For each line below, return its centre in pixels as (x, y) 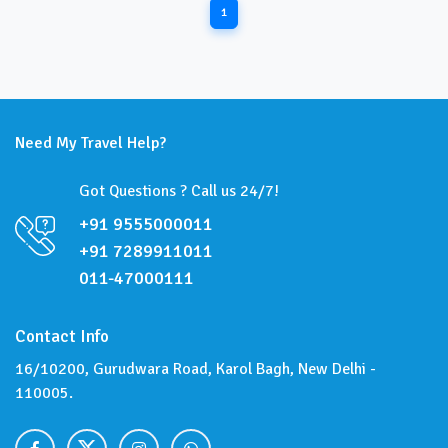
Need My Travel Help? (90, 143)
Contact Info (62, 336)
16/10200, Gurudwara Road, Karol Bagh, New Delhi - (195, 369)
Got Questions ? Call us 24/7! (179, 191)
